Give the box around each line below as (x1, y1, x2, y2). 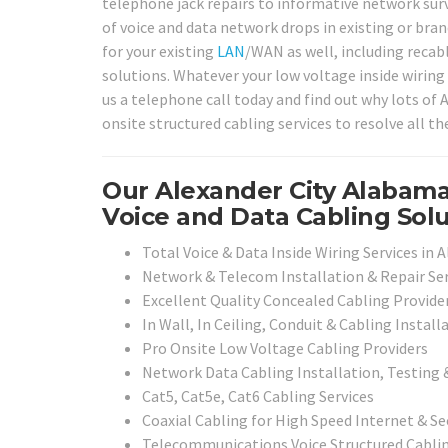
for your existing (102, 40, 217, 61)
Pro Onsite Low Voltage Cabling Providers (142, 338, 428, 359)
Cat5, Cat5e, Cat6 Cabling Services (142, 386, 374, 407)
